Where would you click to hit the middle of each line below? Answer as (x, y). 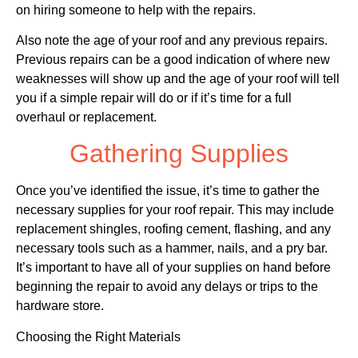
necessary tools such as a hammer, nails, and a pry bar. (172, 249)
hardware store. (60, 306)
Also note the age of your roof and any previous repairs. (172, 41)
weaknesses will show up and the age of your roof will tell (178, 79)
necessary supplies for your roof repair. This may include (175, 210)
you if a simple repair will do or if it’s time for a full (154, 98)
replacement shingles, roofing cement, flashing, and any (173, 229)
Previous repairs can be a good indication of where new (173, 60)
